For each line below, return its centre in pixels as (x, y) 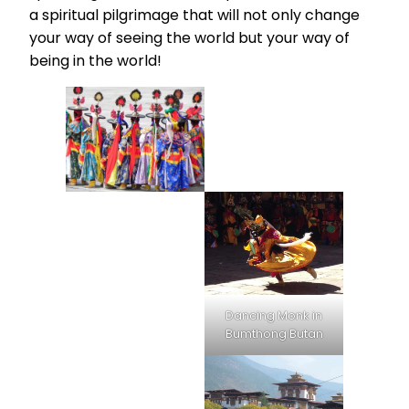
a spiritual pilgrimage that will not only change (194, 16)
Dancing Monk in (274, 316)
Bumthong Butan (274, 334)
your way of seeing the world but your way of (189, 38)
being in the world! (95, 61)
